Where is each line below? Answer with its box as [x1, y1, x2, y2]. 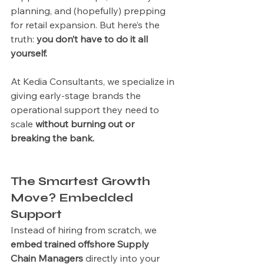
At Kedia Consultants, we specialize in [11, 75, 177, 87]
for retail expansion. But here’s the [11, 19, 162, 31]
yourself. [11, 47, 47, 59]
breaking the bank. [11, 132, 94, 144]
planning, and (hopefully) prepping [11, 5, 168, 16]
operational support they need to [11, 104, 161, 115]
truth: [11, 33, 37, 45]
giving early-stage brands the [11, 90, 143, 101]
